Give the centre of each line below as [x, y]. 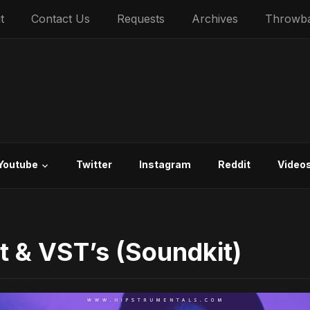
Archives [215, 19]
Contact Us [61, 19]
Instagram [165, 164]
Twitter [94, 164]
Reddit [234, 164]
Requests [141, 19]
